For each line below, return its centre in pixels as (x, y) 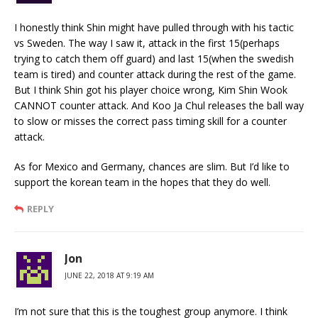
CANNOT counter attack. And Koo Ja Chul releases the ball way (159, 106)
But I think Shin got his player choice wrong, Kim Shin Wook (151, 90)
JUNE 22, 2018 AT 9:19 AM (109, 276)
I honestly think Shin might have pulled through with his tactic (154, 28)
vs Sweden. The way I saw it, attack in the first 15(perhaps (147, 43)
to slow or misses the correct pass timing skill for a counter (150, 121)
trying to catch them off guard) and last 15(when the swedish (154, 59)
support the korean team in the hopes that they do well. (142, 182)
